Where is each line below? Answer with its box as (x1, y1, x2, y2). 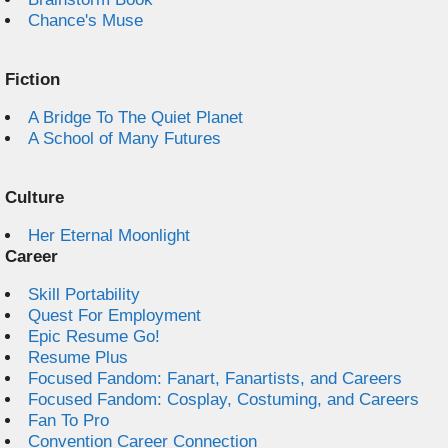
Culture (5, 188, 64, 207)
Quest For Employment (28, 306, 201, 325)
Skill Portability (28, 285, 140, 304)
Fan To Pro (28, 411, 109, 430)
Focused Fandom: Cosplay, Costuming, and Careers (28, 390, 419, 409)
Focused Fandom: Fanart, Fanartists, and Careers (28, 369, 402, 388)
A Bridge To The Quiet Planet (28, 108, 243, 127)
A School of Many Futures (28, 129, 221, 148)
